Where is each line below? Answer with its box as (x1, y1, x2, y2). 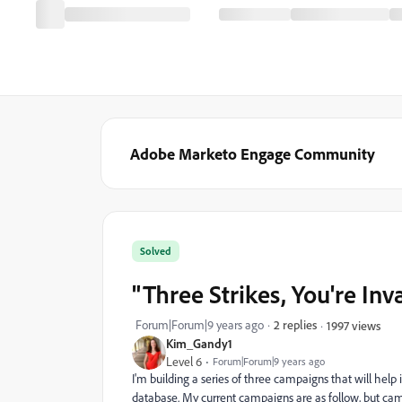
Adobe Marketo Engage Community (130, 144, 375, 163)
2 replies (274, 317, 317, 332)
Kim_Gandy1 (166, 336, 232, 351)
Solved (140, 244, 171, 258)
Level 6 (166, 354, 202, 370)
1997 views (327, 317, 380, 333)
